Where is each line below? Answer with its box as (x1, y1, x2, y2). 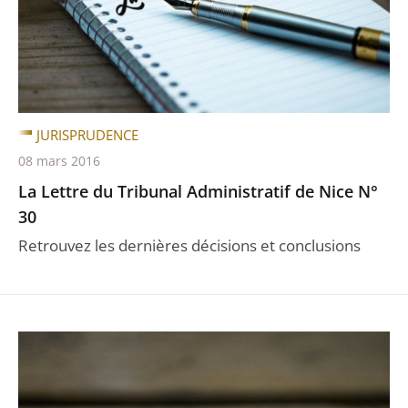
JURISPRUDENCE (36, 126, 138, 144)
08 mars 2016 (18, 152, 100, 169)
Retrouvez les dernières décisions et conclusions (18, 235, 361, 256)
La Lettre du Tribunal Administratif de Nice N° (18, 180, 378, 202)
